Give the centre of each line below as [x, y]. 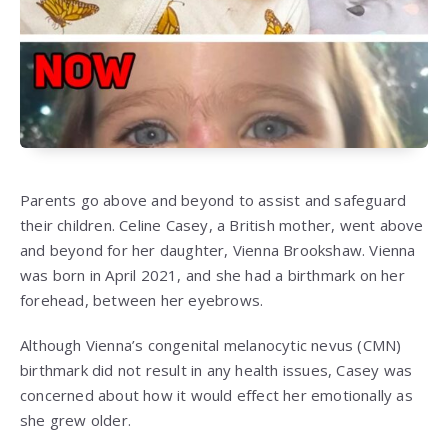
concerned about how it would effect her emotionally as [216, 395]
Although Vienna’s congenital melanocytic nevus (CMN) [211, 345]
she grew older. [75, 420]
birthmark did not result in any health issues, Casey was [216, 370]
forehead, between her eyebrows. [142, 300]
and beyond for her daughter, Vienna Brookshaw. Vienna [218, 250]
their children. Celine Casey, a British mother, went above [222, 225]
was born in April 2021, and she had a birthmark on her [212, 275]
